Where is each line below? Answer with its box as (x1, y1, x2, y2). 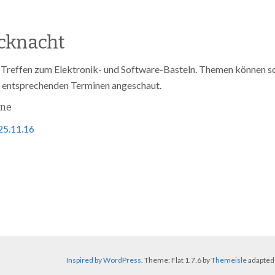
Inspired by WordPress (66, 255, 141, 265)
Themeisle (211, 255, 247, 265)
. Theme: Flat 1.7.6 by (141, 255, 211, 265)
